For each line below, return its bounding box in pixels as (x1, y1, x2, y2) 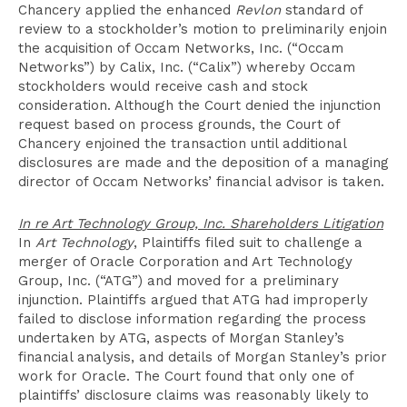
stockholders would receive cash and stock (18, 78, 308, 94)
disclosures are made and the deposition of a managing (18, 154, 389, 171)
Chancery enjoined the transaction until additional (18, 135, 346, 152)
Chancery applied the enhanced (18, 2, 235, 18)
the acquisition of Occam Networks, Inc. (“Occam (18, 40, 343, 56)
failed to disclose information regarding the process (18, 311, 366, 327)
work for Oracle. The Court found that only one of (18, 368, 353, 384)
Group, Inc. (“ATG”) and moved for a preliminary (18, 273, 339, 289)
